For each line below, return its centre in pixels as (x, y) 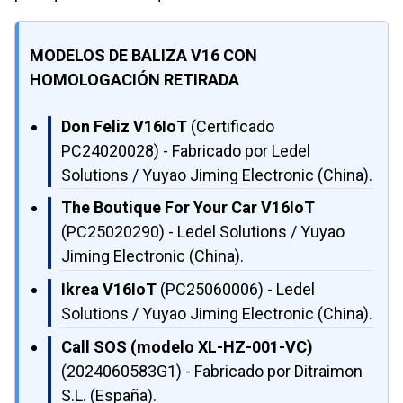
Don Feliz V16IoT (124, 126)
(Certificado (231, 126)
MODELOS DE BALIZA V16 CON (143, 55)
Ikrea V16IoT (109, 290)
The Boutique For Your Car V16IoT (188, 208)
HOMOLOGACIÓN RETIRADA (134, 79)
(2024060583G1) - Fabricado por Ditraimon (212, 371)
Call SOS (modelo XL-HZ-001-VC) (187, 346)
